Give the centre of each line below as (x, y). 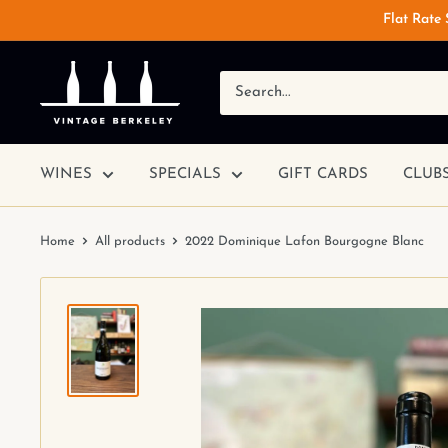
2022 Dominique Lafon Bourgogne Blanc (304, 241)
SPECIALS (185, 174)
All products (130, 241)
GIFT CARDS (323, 174)
